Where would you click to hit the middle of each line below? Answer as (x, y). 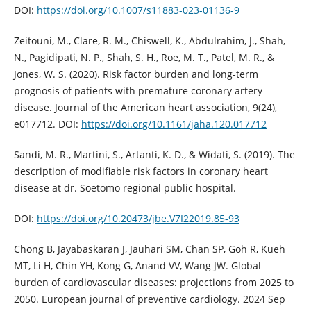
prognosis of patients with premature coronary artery (138, 90)
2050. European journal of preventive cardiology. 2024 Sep (149, 299)
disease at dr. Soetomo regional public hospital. (125, 187)
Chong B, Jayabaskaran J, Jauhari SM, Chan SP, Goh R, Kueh (149, 249)
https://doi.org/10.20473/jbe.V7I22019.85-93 (138, 218)
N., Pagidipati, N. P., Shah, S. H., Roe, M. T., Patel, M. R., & (144, 57)
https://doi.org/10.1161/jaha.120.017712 (174, 124)
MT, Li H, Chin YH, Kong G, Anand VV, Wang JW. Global (137, 265)
